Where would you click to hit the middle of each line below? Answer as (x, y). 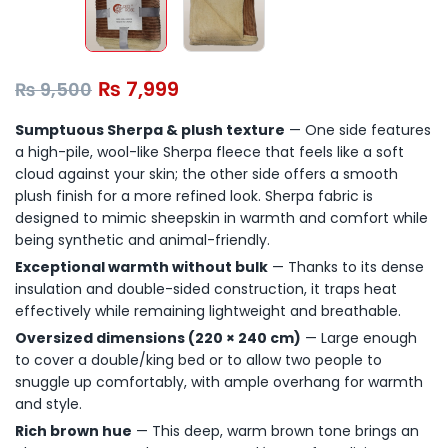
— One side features (358, 130)
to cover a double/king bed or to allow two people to (198, 360)
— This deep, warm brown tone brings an (275, 431)
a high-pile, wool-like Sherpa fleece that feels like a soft (209, 152)
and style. (48, 404)
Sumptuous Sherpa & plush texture (150, 130)
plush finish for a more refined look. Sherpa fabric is (194, 196)
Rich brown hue (73, 431)
